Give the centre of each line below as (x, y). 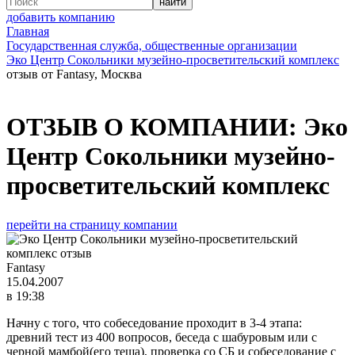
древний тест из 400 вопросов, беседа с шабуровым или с (162, 337)
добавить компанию (61, 17)
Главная (28, 31)
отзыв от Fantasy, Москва (74, 74)
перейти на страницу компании (92, 224)
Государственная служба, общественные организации (152, 46)
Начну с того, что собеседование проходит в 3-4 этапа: (154, 323)
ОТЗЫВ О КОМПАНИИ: (155, 127)
